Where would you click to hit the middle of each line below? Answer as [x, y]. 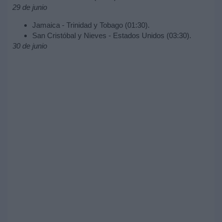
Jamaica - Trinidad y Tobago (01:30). [91, 25]
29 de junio [30, 7]
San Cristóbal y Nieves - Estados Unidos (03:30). [112, 35]
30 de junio [30, 46]
